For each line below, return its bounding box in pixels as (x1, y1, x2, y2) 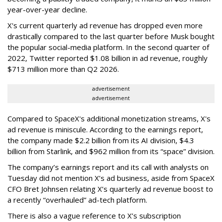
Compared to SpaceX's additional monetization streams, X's (7, 113, 211, 123)
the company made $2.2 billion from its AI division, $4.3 (7, 135, 194, 145)
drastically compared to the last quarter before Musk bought (7, 31, 215, 41)
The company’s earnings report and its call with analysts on (7, 162, 209, 172)
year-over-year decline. (7, 4, 87, 14)
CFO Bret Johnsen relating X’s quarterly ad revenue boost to (7, 183, 213, 194)
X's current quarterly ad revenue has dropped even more (7, 20, 203, 30)
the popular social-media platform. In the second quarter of (7, 42, 209, 52)
